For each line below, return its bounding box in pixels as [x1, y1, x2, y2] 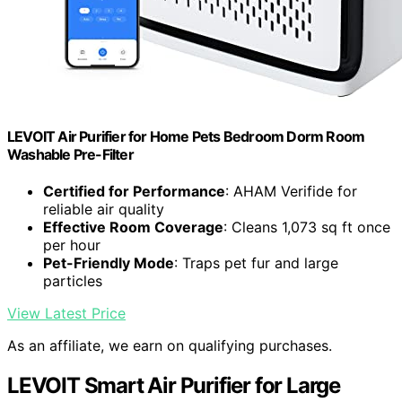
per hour [43, 236, 100, 255]
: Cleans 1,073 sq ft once [223, 218, 390, 237]
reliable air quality [43, 200, 164, 219]
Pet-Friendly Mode [43, 254, 174, 273]
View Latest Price [7, 304, 126, 323]
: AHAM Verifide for [225, 182, 357, 201]
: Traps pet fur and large [174, 254, 338, 273]
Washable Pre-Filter [7, 144, 134, 163]
